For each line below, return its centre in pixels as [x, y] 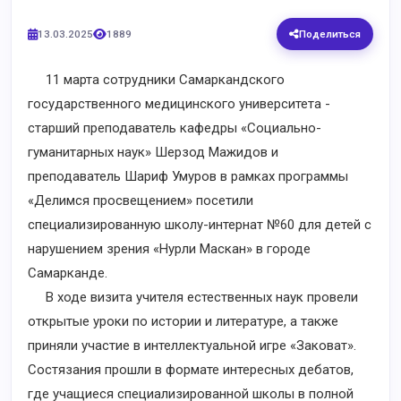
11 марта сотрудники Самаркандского [156, 80]
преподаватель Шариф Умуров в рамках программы [188, 176]
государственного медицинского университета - [179, 104]
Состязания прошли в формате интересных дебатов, [191, 370]
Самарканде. [68, 273]
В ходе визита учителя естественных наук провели [193, 297]
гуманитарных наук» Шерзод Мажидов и [153, 152]
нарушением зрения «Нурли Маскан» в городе [169, 249]
